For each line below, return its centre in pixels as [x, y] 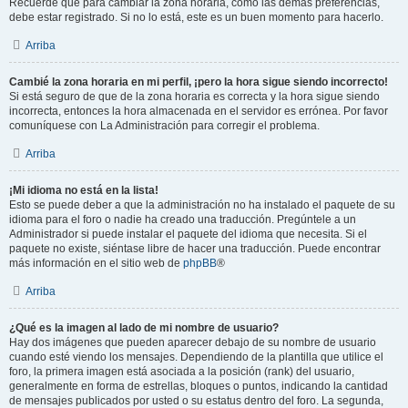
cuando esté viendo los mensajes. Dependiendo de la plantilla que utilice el [196, 357]
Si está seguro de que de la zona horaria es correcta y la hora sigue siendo [194, 97]
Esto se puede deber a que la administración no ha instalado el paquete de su [202, 205]
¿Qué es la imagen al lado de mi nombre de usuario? [144, 328]
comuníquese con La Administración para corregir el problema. [164, 126]
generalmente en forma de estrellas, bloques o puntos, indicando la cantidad [199, 386]
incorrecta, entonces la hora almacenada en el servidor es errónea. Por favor [199, 111]
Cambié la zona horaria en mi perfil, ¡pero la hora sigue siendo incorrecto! [199, 82]
